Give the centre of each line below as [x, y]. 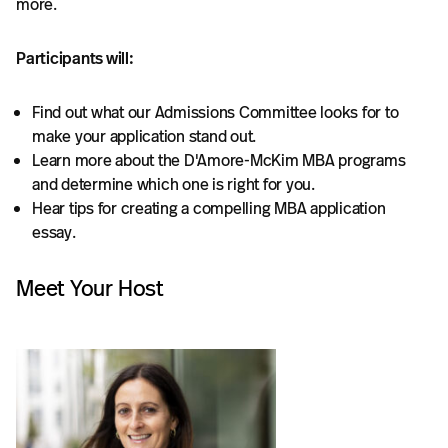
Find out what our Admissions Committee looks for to [215, 113]
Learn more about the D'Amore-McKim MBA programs [219, 161]
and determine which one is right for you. [173, 185]
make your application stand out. [144, 137]
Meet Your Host [90, 289]
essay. [54, 233]
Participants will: [75, 59]
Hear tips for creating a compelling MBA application [209, 209]
